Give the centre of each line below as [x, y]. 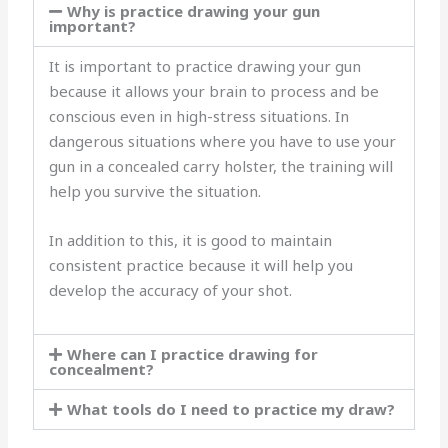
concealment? [102, 368]
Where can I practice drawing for [193, 353]
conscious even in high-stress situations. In [199, 115]
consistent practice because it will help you [201, 264]
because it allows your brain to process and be [214, 90]
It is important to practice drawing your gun [205, 65]
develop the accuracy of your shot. [173, 289]
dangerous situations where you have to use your [223, 140]
